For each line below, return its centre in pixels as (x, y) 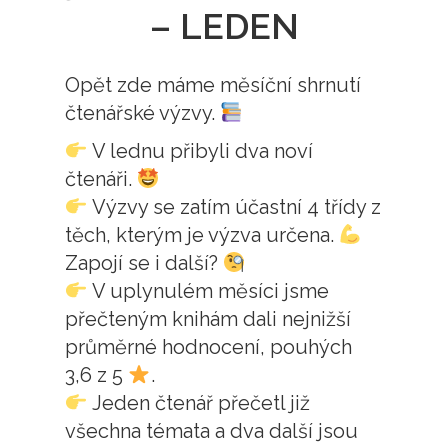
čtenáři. (101, 179)
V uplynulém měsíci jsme (208, 291)
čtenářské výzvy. (142, 113)
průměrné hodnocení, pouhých (208, 347)
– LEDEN (224, 26)
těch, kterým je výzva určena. (202, 235)
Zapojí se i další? (144, 263)
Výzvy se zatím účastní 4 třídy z (234, 207)
